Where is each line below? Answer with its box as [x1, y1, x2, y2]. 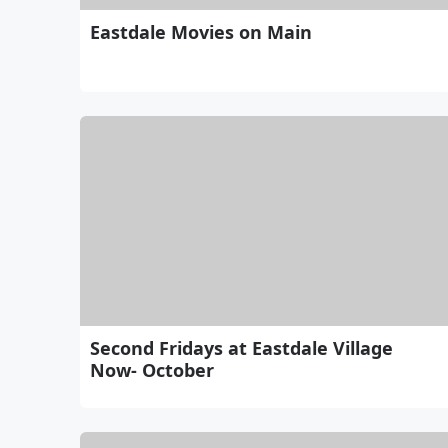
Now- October [90, 357, 214, 382]
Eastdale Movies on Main [90, 19, 312, 44]
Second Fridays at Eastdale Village [90, 335, 393, 360]
